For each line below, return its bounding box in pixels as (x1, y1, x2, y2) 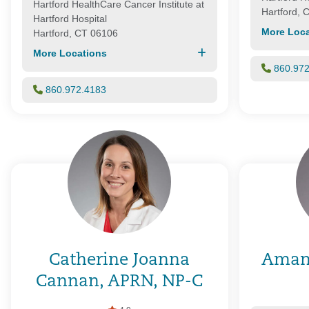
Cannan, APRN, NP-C (36, 273, 203, 290)
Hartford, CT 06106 (33, 27, 118, 39)
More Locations (33, 47, 107, 59)
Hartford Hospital (33, 12, 107, 24)
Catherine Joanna (49, 252, 190, 269)
